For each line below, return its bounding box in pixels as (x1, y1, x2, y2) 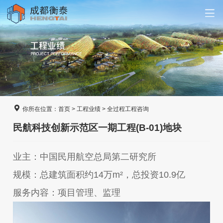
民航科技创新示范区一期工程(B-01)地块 (13, 122, 182, 133)
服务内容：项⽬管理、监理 (13, 188, 121, 198)
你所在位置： (21, 105, 59, 112)
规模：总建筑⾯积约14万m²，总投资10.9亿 (13, 170, 186, 180)
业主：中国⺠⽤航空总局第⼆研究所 (13, 152, 157, 162)
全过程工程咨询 (107, 105, 149, 112)
